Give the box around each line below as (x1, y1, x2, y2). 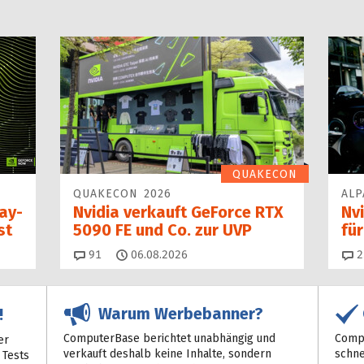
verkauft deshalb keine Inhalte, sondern (63, 347, 272, 362)
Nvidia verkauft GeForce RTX (73, 202, 284, 222)
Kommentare (101, 247, 168, 262)
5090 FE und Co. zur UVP (73, 220, 252, 240)
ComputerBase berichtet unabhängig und (63, 331, 276, 346)
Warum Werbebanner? (90, 304, 264, 324)
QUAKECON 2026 (73, 187, 171, 201)
